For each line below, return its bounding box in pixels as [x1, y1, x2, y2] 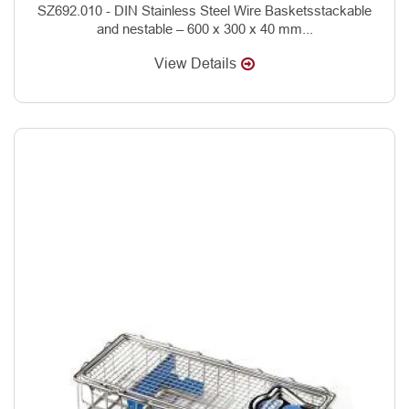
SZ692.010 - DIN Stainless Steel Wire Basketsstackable [37, 2, 372, 18]
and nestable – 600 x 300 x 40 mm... [96, 20, 313, 37]
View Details [154, 55, 236, 71]
